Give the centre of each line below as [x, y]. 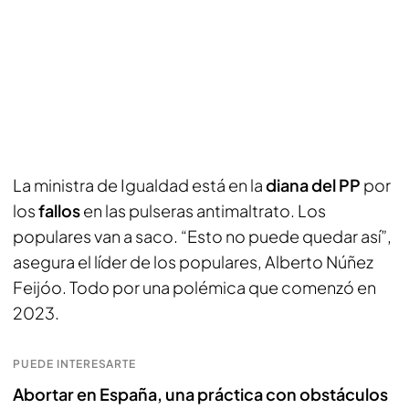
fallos [61, 210]
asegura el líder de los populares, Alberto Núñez [193, 262]
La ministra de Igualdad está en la [138, 185]
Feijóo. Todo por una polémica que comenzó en [194, 287]
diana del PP [313, 185]
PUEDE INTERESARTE [75, 364]
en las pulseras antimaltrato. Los [204, 210]
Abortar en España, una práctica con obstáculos [200, 394]
